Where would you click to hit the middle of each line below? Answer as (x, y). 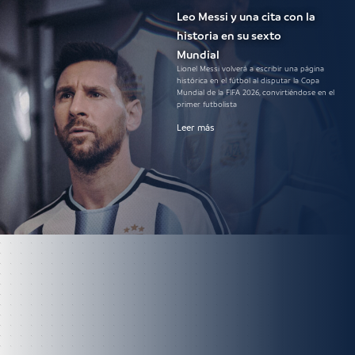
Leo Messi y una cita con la (246, 16)
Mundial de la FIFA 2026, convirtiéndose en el (256, 92)
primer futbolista (207, 104)
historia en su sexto (229, 35)
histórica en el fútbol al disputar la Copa (248, 80)
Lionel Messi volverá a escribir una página (250, 69)
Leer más (196, 128)
